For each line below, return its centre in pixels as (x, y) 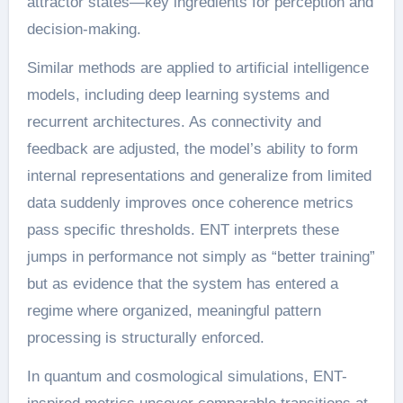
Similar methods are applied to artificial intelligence (197, 67)
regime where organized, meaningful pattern (174, 310)
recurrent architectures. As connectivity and (174, 121)
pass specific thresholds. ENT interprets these (183, 229)
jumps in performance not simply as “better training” (201, 256)
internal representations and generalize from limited (199, 175)
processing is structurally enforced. (145, 337)
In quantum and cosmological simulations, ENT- (187, 376)
